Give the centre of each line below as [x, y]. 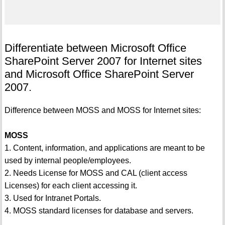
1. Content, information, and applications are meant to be [104, 148]
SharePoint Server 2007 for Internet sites [103, 61]
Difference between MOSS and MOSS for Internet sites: [102, 110]
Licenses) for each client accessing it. [71, 186]
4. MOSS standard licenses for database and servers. [99, 211]
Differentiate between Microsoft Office [95, 48]
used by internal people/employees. [68, 161]
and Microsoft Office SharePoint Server [99, 74]
